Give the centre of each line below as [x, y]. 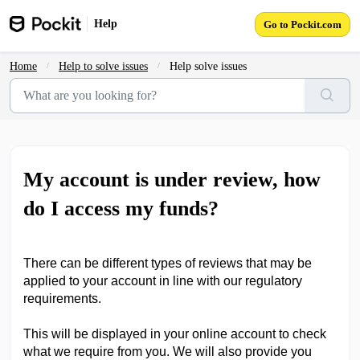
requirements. [62, 299]
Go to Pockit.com [303, 24]
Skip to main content [71, 16]
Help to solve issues [103, 66]
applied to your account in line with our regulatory [163, 281]
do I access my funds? [121, 209]
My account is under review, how [172, 180]
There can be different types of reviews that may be [168, 263]
